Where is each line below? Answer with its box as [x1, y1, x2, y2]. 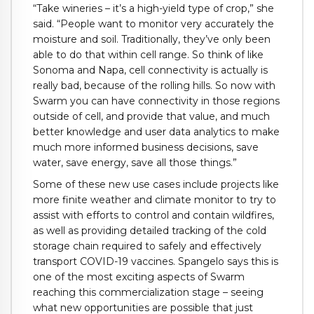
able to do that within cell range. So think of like [33, 48, 264, 61]
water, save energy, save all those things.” [33, 156, 237, 169]
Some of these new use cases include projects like [33, 177, 279, 191]
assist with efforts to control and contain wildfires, [33, 208, 274, 221]
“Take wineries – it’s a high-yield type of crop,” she [33, 1, 274, 15]
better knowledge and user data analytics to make [33, 125, 280, 138]
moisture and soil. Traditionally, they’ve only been [33, 32, 271, 46]
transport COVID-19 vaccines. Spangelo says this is [33, 254, 278, 268]
